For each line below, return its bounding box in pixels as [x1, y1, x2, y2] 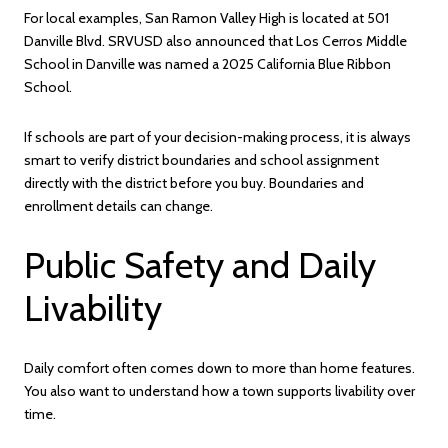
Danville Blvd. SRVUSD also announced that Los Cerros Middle [24, 31, 407, 50]
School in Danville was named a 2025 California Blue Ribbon [24, 54, 391, 73]
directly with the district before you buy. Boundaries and [24, 173, 364, 192]
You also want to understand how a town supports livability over [24, 381, 415, 400]
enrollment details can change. [24, 196, 213, 215]
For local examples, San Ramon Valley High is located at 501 [24, 8, 389, 27]
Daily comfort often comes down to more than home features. [24, 358, 415, 377]
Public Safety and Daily [24, 243, 376, 288]
